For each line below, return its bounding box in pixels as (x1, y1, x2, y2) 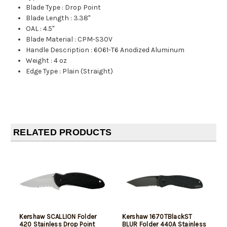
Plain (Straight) (62, 67, 113, 76)
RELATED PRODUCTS (13, 127, 111, 138)
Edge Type (26, 67, 58, 76)
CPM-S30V (78, 35, 113, 44)
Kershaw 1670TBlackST (122, 213, 193, 221)
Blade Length (26, 14, 69, 23)
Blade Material (26, 35, 73, 44)
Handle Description (26, 46, 90, 55)
